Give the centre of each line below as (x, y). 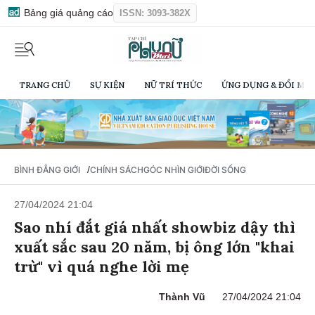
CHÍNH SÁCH (117, 172)
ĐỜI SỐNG (225, 172)
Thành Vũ (182, 299)
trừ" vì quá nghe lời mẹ (102, 269)
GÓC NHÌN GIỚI (174, 172)
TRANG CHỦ (45, 85)
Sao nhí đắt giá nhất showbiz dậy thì (155, 230)
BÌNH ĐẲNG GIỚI (47, 172)
